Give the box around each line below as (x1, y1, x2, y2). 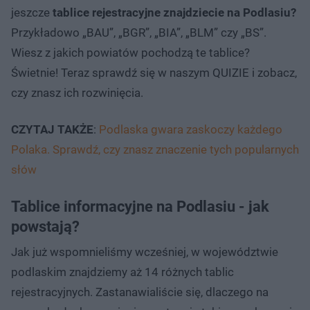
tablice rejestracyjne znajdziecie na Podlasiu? (53, 5, 296, 19)
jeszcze (11, 5, 53, 19)
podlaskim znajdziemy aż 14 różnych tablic (11, 264, 234, 279)
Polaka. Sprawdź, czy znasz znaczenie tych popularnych (11, 142, 299, 156)
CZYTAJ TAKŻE (11, 122, 93, 136)
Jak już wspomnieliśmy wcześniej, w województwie (11, 244, 278, 259)
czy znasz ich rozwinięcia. (11, 85, 143, 100)
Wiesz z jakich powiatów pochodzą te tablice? (11, 45, 250, 60)
